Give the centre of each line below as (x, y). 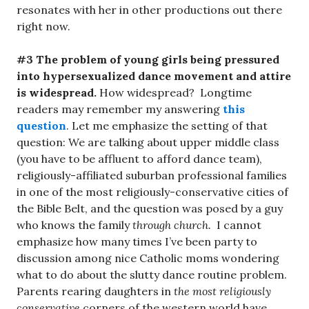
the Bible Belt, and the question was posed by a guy (150, 209)
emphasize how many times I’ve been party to (137, 242)
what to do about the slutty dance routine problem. (153, 275)
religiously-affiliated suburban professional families (152, 176)
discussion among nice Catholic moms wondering (148, 258)
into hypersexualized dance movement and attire (154, 76)
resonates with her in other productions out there (149, 10)
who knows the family (74, 225)
